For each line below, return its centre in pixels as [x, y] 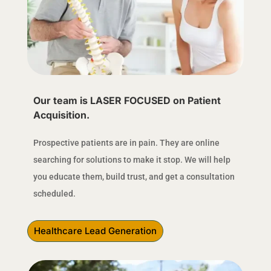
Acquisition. [61, 115]
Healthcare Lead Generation [95, 231]
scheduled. [54, 193]
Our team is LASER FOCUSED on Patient [127, 100]
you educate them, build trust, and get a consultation [134, 176]
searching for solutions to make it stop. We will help [132, 159]
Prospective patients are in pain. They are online [126, 142]
